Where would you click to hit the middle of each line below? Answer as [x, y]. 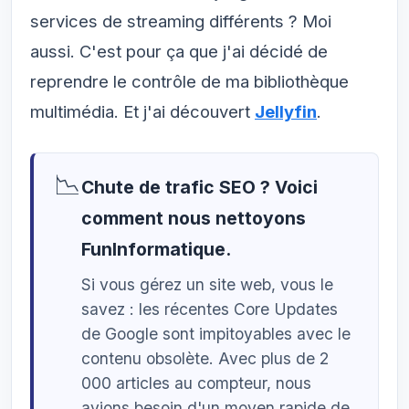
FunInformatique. [156, 249]
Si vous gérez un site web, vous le [207, 284]
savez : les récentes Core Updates [210, 309]
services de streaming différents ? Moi [181, 21]
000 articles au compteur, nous [196, 383]
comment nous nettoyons [194, 218]
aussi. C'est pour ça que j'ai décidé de [179, 51]
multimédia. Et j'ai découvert [142, 111]
